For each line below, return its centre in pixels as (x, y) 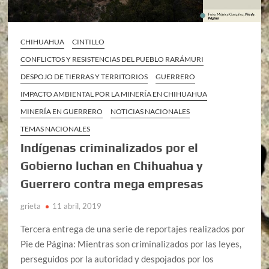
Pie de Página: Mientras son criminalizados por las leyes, (131, 243)
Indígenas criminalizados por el (110, 147)
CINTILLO (89, 41)
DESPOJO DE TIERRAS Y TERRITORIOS (84, 76)
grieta (31, 206)
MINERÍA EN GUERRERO (62, 111)
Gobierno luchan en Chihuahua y (112, 165)
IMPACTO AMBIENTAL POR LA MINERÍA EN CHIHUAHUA (114, 94)
